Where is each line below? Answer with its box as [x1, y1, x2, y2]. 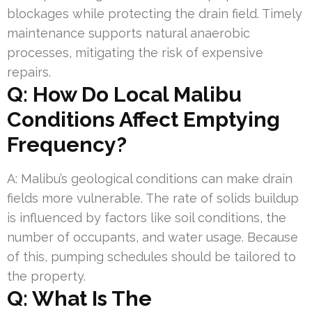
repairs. [7, 64, 51, 79]
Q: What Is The [7, 286, 152, 311]
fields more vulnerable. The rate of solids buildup [7, 190, 299, 205]
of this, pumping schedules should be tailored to [7, 249, 296, 264]
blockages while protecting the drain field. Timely [7, 6, 302, 21]
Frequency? [7, 132, 127, 157]
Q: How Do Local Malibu [7, 81, 242, 107]
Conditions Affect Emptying [7, 107, 280, 132]
